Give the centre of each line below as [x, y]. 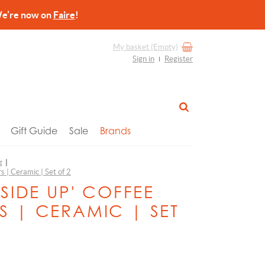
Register [179, 59]
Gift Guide [34, 131]
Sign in [143, 59]
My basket [131, 47]
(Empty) [164, 47]
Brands [115, 131]
